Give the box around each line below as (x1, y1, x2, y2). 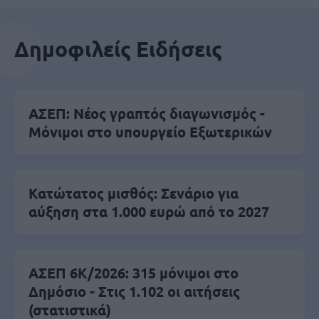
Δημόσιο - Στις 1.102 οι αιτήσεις (28, 282, 240, 300)
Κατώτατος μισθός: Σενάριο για (28, 184, 239, 202)
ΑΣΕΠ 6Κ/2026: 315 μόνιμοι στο (28, 263, 239, 282)
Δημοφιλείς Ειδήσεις (14, 36, 222, 62)
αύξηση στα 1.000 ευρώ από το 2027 (28, 202, 269, 221)
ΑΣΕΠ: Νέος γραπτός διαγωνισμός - (28, 104, 265, 122)
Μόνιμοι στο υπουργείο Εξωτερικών (28, 122, 272, 141)
